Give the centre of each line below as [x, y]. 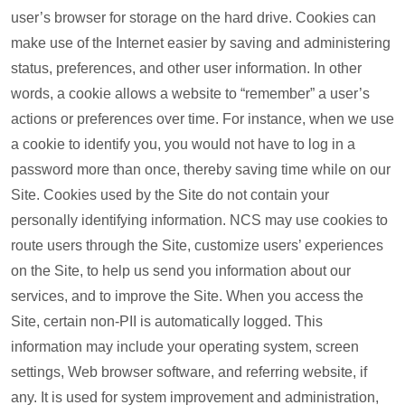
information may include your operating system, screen [185, 347]
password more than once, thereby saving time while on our [201, 170]
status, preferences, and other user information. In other [186, 68]
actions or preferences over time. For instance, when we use [202, 119]
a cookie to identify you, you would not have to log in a [183, 144]
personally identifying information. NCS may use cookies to [199, 220]
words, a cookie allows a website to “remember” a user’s [190, 94]
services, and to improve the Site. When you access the [187, 296]
